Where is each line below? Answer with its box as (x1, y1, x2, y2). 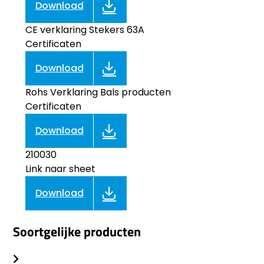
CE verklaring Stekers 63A (25, 22, 144, 37)
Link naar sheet (25, 161, 95, 176)
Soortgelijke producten (13, 222, 141, 242)
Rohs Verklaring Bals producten (25, 85, 171, 99)
